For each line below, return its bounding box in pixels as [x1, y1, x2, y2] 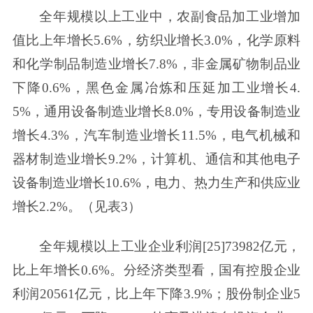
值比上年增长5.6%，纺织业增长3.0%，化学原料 [12, 32, 301, 48]
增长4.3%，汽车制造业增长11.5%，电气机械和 [12, 127, 301, 143]
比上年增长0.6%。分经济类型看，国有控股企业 [12, 263, 301, 278]
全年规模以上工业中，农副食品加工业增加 [39, 8, 301, 24]
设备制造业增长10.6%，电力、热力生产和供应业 [12, 175, 301, 190]
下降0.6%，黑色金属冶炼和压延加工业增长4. [12, 80, 301, 95]
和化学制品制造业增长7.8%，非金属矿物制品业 [12, 56, 301, 71]
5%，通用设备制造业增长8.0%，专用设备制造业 [12, 103, 301, 119]
